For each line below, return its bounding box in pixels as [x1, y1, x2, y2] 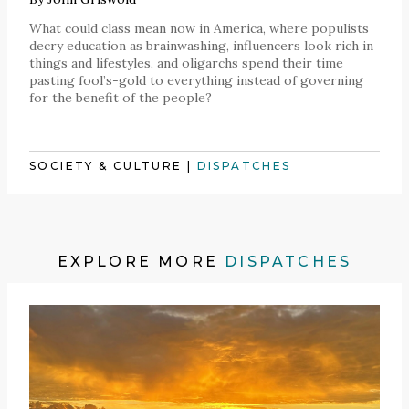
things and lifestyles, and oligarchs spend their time [29, 54, 343, 71]
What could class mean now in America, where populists [29, 19, 369, 37]
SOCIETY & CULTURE [29, 158, 183, 173]
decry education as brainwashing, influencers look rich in [29, 37, 373, 54]
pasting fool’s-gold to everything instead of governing [29, 71, 363, 89]
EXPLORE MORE [57, 252, 225, 270]
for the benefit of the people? [29, 89, 212, 106]
